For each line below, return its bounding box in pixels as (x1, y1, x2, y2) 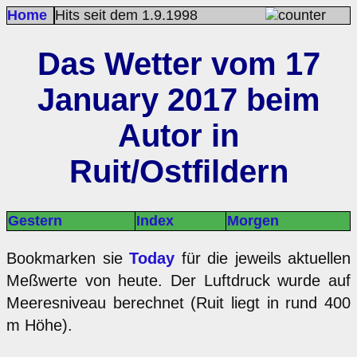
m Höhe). (6, 316, 73, 334)
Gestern (8, 212, 62, 229)
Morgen (227, 212, 279, 229)
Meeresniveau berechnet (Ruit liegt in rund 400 (6, 293, 351, 312)
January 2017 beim (37, 81, 320, 117)
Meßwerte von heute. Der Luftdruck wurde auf (6, 271, 351, 289)
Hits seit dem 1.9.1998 (55, 7, 198, 23)
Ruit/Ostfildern (69, 153, 288, 189)
